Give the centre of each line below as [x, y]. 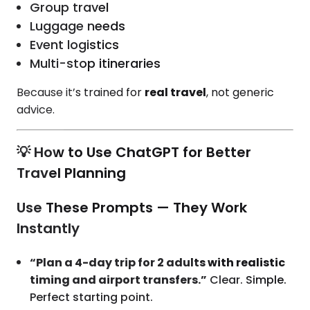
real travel [175, 92]
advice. [36, 109]
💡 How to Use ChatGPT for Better [134, 153]
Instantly [48, 229]
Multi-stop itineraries [95, 63]
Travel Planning [71, 173]
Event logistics [75, 44]
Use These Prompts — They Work [132, 208]
